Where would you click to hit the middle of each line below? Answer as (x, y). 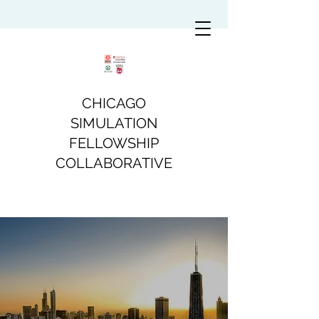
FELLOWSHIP (114, 143)
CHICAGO (114, 103)
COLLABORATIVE (114, 163)
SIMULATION (114, 123)
